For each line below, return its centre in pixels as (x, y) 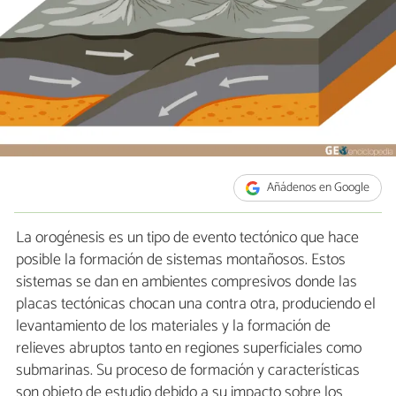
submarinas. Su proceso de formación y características (188, 371)
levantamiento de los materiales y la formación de (173, 327)
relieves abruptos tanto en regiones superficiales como (189, 349)
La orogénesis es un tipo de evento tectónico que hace (187, 238)
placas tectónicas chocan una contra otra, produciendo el (196, 305)
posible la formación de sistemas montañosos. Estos (181, 260)
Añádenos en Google (317, 188)
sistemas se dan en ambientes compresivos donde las (187, 282)
